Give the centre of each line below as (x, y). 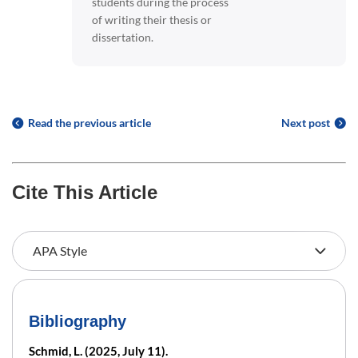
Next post (306, 122)
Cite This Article (85, 192)
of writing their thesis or (152, 19)
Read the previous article (89, 122)
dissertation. (123, 37)
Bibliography (78, 321)
